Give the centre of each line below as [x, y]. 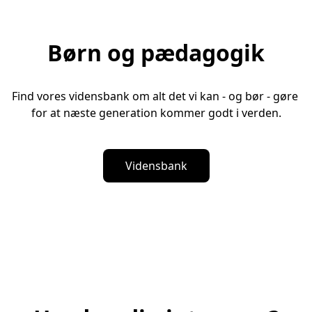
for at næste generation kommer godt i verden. [156, 113]
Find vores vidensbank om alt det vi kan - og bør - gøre [155, 96]
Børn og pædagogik [156, 53]
